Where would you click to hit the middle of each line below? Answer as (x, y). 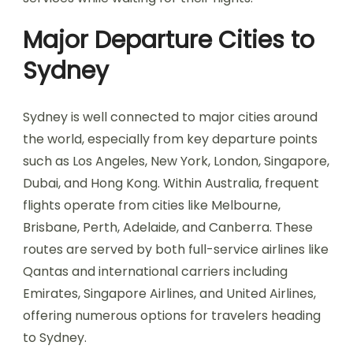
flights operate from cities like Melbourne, (152, 205)
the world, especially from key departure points (170, 139)
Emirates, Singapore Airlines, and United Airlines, (169, 294)
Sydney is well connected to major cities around (170, 117)
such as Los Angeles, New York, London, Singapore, (176, 161)
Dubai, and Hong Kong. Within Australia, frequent (171, 183)
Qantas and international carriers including (155, 271)
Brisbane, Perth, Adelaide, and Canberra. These (168, 227)
